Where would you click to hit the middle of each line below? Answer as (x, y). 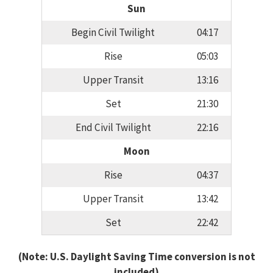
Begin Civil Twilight (113, 33)
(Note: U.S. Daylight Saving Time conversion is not (136, 256)
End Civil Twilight (113, 128)
